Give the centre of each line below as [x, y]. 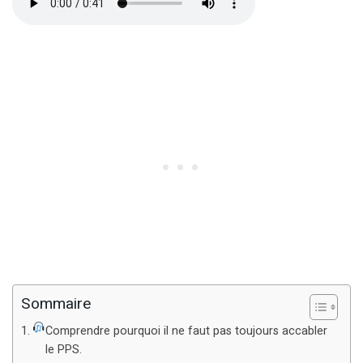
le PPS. [64, 350]
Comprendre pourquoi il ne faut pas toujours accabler [187, 331]
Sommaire [56, 304]
